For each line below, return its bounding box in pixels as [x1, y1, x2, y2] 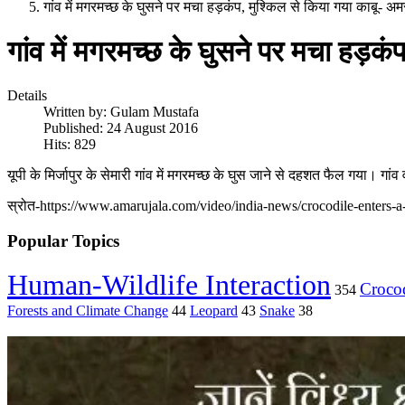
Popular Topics [7, 231, 119, 251]
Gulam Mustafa [110, 104, 199, 120]
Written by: [43, 104, 110, 120]
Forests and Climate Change [7, 301, 168, 319]
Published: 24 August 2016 [43, 120, 198, 137]
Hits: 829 [43, 137, 96, 153]
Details [7, 88, 47, 104]
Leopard [190, 302, 238, 319]
